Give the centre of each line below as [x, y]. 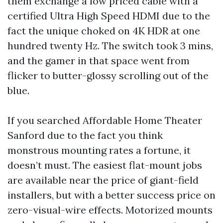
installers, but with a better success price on [111, 195]
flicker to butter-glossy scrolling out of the [108, 75]
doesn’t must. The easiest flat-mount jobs [105, 165]
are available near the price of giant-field [103, 180]
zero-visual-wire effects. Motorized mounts [110, 210]
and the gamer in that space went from [99, 60]
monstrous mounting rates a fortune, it [99, 150]
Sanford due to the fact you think [85, 135]
